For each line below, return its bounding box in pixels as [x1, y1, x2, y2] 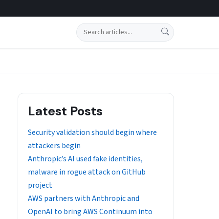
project [28, 180, 52, 191]
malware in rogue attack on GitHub [28, 167, 146, 177]
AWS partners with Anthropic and [28, 193, 139, 204]
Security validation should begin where [28, 127, 157, 138]
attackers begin [28, 140, 81, 151]
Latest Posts [28, 103, 103, 119]
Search [75, 23, 98, 34]
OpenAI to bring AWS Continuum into [28, 206, 153, 217]
